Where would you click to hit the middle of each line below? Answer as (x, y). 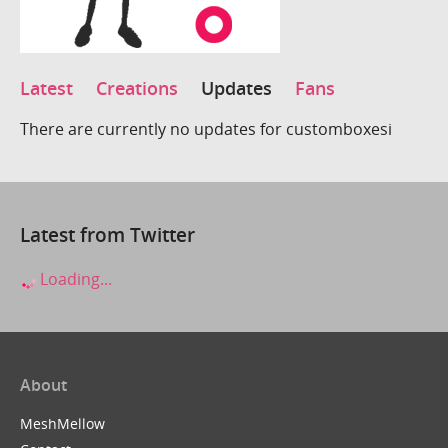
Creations (137, 88)
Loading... (74, 279)
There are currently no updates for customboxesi (206, 128)
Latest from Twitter (107, 234)
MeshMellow (62, 424)
